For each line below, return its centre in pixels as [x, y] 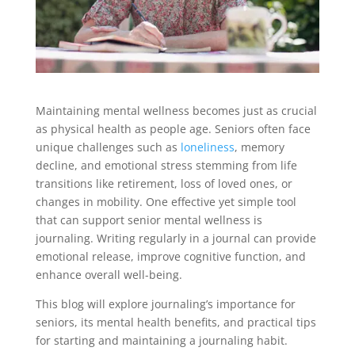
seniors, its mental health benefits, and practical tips [176, 322]
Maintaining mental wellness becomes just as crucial [176, 110]
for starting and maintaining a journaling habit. [161, 340]
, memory [259, 147]
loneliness [207, 147]
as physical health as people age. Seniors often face [173, 128]
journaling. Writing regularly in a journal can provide [176, 238]
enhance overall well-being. [109, 274]
